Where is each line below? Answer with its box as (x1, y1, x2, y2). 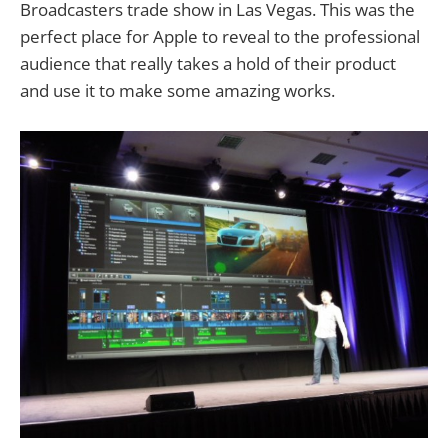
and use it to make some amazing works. (20, 79, 335, 103)
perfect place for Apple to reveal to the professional (20, 25, 420, 49)
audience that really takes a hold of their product (20, 52, 396, 76)
